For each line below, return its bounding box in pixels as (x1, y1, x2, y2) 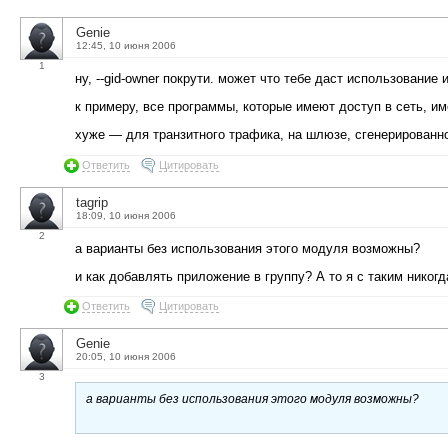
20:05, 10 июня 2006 (76, 351, 176, 363)
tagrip (76, 194, 108, 210)
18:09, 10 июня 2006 (76, 209, 176, 221)
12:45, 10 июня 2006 (76, 40, 176, 52)
